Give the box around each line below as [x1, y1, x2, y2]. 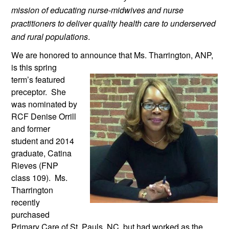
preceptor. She [11, 86, 66, 98]
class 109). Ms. [11, 172, 67, 184]
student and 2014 [11, 135, 74, 147]
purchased [11, 209, 50, 221]
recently [11, 196, 40, 209]
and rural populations [11, 31, 88, 43]
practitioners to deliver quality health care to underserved [11, 17, 216, 30]
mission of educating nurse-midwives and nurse [11, 4, 184, 16]
